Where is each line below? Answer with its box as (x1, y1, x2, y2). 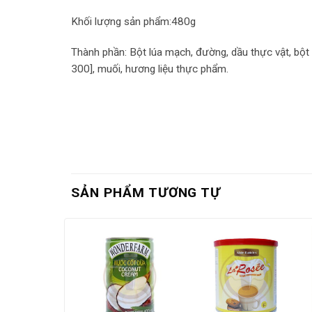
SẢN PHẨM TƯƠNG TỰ (71, 185, 221, 201)
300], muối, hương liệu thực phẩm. (71, 63, 228, 76)
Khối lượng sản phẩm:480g (71, 15, 196, 29)
